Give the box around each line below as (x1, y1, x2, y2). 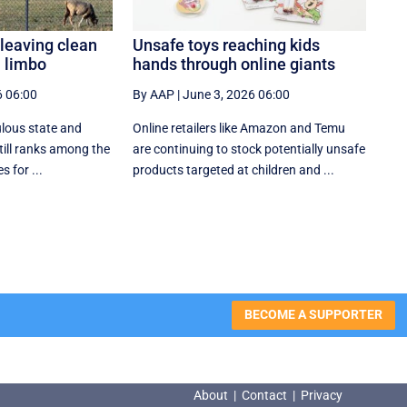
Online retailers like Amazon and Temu (133, 120, 346, 135)
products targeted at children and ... (133, 162, 335, 177)
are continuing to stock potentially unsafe (133, 141, 366, 156)
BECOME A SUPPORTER (243, 307, 382, 323)
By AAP (133, 86, 175, 102)
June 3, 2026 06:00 (183, 86, 291, 102)
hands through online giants (133, 54, 336, 74)
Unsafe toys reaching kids (133, 35, 321, 55)
